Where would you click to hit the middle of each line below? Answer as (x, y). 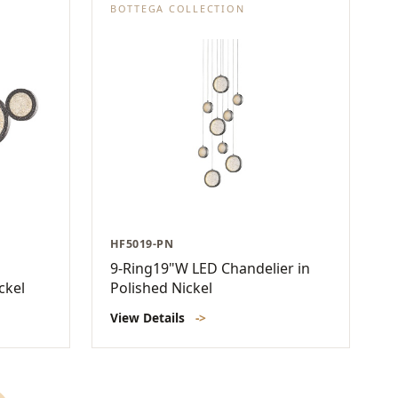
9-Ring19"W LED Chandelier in (210, 269)
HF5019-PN (142, 244)
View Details (149, 318)
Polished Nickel (161, 288)
